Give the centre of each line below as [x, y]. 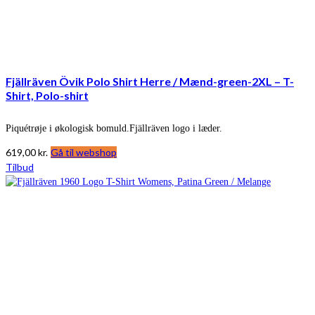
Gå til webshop [84, 153]
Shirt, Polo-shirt [47, 96]
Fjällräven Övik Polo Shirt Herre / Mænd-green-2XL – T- [150, 82]
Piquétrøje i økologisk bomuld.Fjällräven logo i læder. [114, 129]
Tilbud [20, 167]
